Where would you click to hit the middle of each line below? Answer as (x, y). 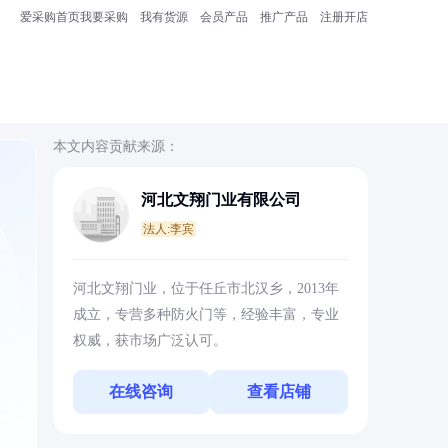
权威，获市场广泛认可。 (149, 340)
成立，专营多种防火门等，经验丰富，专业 (205, 314)
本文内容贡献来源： (115, 146)
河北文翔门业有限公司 (220, 199)
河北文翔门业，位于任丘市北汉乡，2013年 (205, 288)
